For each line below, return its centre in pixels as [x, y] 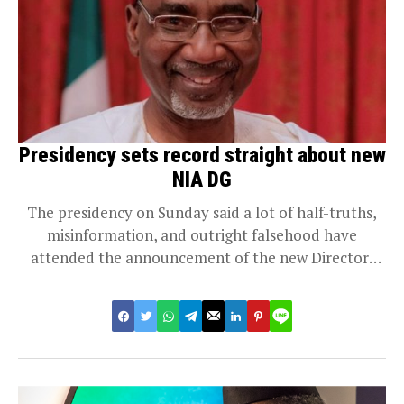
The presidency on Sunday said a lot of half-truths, [202, 213]
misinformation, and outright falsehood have [202, 235]
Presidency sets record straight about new [202, 156]
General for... [202, 280]
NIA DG [202, 180]
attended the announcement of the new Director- [202, 258]
